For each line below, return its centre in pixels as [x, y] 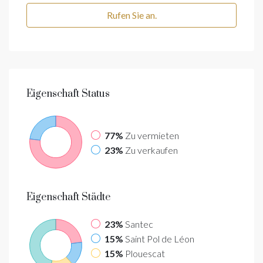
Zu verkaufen [151, 150]
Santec [139, 224]
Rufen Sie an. [131, 15]
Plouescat [145, 253]
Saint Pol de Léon [160, 238]
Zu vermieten [152, 135]
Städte [95, 197]
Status [95, 94]
